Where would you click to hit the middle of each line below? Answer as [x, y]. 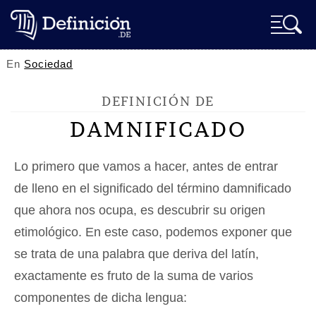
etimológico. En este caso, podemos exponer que [153, 232]
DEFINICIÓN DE [158, 101]
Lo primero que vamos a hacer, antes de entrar [146, 166]
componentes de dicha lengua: [101, 298]
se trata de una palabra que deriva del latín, [136, 254]
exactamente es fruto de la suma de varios [134, 276]
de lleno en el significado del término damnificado [153, 188]
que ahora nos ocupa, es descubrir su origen [140, 210]
